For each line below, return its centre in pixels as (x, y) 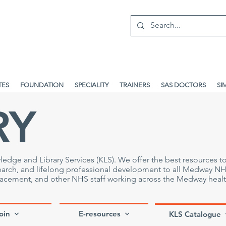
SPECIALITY (92, 85)
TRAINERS (135, 85)
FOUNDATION (42, 85)
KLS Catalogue (195, 214)
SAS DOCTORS (183, 85)
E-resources (99, 214)
